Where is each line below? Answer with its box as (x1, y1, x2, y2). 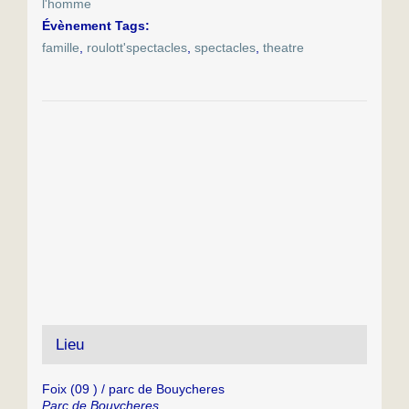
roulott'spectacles (86, 40, 187, 56)
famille (41, 40, 79, 56)
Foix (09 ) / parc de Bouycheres (41, 382, 225, 397)
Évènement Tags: (41, 18, 150, 34)
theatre (262, 40, 304, 56)
